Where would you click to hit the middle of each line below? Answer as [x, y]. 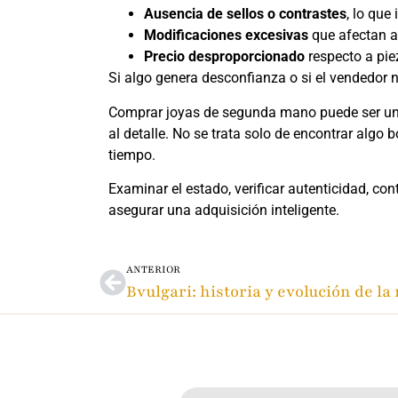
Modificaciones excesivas [226, 36]
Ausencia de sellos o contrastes [245, 14]
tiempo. [132, 155]
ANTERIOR [153, 269]
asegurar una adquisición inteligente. [224, 211]
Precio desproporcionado [224, 57]
